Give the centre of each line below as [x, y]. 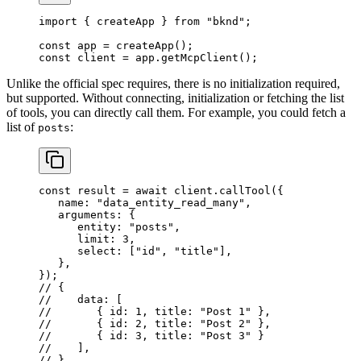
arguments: [81, 215]
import [58, 22]
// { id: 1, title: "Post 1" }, [155, 312]
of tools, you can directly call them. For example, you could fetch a [176, 113]
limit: [77, 239]
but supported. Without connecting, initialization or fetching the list [175, 98]
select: [81, 251]
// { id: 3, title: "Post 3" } [151, 336]
